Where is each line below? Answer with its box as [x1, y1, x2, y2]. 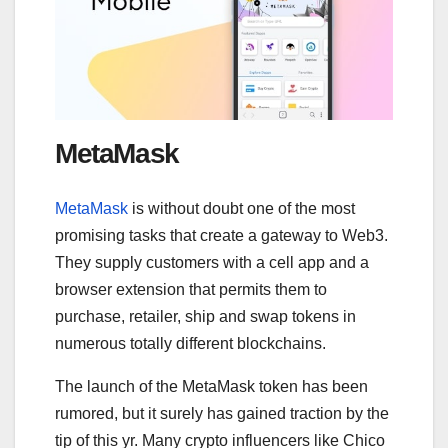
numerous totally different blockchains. [55, 334, 330, 352]
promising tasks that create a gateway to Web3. [55, 226, 388, 244]
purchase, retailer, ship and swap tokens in [55, 307, 356, 325]
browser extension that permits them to [55, 280, 327, 298]
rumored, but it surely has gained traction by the [55, 404, 389, 422]
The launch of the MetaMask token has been [55, 377, 368, 395]
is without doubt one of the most [128, 199, 355, 217]
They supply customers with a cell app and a [55, 253, 369, 271]
